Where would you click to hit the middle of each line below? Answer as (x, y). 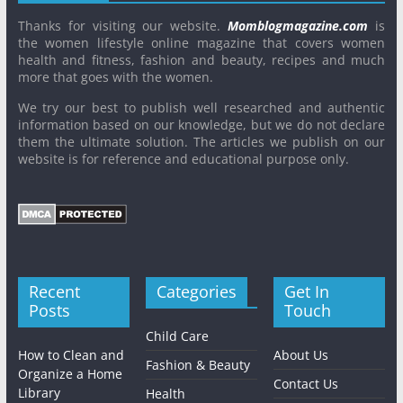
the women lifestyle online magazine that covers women (201, 43)
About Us (301, 355)
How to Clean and (71, 355)
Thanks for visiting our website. (123, 26)
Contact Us (306, 384)
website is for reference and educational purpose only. (183, 159)
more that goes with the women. (115, 77)
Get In (307, 292)
